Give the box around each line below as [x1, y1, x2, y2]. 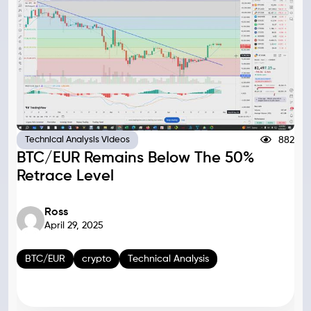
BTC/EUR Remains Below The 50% [17, 151, 254, 166]
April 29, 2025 [44, 221, 103, 230]
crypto [82, 254, 111, 264]
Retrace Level [17, 169, 114, 184]
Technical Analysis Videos [25, 135, 130, 144]
